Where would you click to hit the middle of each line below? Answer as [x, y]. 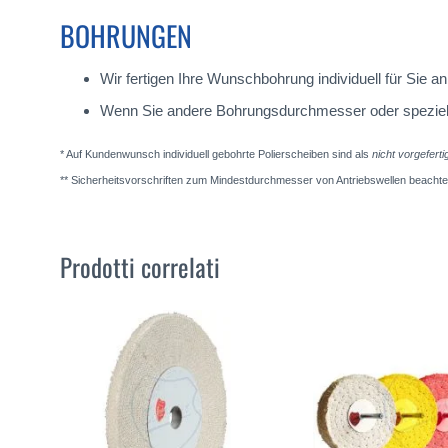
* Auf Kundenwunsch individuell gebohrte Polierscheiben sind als [216, 154]
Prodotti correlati [140, 266]
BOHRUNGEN [126, 36]
